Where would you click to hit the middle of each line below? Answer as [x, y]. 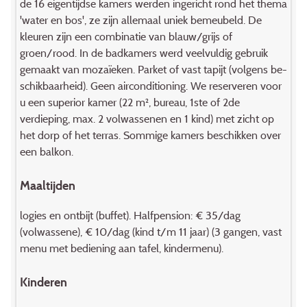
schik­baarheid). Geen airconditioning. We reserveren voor [150, 85]
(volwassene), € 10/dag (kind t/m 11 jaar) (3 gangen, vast [150, 232]
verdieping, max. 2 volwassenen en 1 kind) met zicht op [147, 118]
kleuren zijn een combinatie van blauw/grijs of [126, 36]
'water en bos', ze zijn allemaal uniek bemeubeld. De [140, 20]
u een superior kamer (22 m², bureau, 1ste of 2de [130, 102]
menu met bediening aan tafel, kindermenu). [121, 248]
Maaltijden [47, 185]
